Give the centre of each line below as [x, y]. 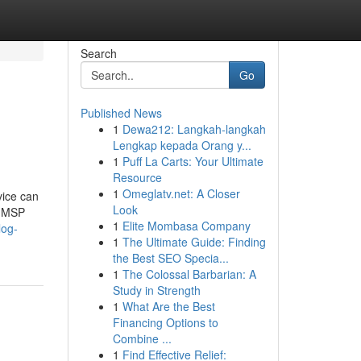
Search [98, 53]
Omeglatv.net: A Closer [181, 193]
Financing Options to [165, 322]
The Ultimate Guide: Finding [194, 242]
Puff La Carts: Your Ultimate [193, 161]
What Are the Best [168, 306]
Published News [121, 113]
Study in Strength [156, 290]
